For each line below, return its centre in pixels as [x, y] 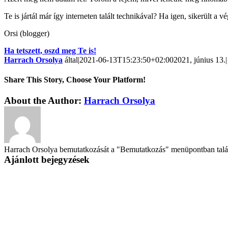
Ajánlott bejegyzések [47, 160]
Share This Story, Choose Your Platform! [75, 79]
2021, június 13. [199, 60]
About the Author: [44, 101]
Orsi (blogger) [27, 33]
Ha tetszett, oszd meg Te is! [50, 50]
